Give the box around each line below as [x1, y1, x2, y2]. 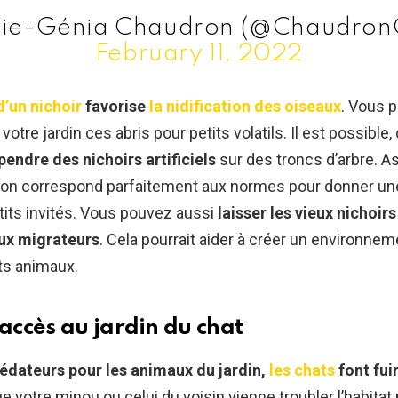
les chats [269, 361, 335, 380]
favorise [82, 97, 149, 116]
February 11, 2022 [94, 42, 304, 67]
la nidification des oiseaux [149, 97, 341, 116]
